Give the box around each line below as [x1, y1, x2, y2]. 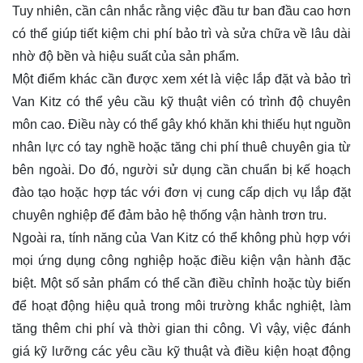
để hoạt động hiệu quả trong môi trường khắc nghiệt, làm [12, 298, 351, 313]
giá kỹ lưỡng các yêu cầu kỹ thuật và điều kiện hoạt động [12, 344, 351, 358]
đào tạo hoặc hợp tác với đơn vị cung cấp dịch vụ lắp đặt [12, 185, 351, 199]
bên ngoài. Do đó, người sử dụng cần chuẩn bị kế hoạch [12, 162, 351, 177]
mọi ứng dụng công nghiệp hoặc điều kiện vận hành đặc [12, 253, 351, 267]
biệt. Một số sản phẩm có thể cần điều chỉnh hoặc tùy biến [12, 275, 351, 290]
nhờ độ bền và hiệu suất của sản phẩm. [12, 49, 239, 63]
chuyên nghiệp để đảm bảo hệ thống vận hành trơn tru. [12, 207, 327, 222]
